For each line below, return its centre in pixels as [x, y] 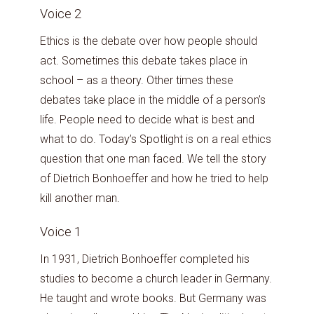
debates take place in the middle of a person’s [153, 100]
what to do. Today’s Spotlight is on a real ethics [156, 139]
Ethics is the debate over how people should [149, 41]
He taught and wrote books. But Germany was [153, 298]
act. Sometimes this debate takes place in [144, 61]
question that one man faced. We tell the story [153, 159]
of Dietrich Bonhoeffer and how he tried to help [154, 179]
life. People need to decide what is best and [147, 120]
